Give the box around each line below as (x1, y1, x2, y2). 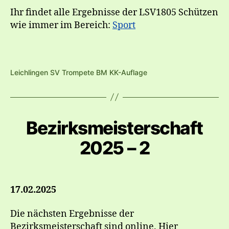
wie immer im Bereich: (10, 19, 112, 31)
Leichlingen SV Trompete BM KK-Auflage (10, 67, 147, 77)
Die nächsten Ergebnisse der (10, 208, 134, 220)
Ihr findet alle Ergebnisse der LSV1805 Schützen (10, 6, 218, 18)
